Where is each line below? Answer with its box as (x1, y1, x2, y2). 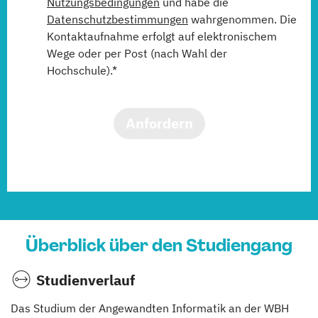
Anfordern (125, 114, 193, 133)
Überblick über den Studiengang (26, 234, 292, 256)
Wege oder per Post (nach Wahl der (47, 46, 227, 60)
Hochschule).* (47, 63, 117, 77)
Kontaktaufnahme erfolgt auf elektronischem (47, 29, 277, 43)
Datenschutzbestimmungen (47, 12, 188, 26)
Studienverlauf (36, 270, 135, 290)
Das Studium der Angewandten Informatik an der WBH (11, 301, 289, 315)
